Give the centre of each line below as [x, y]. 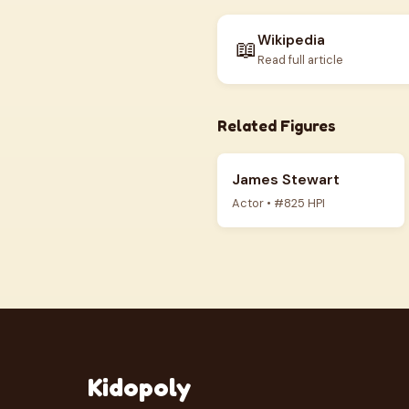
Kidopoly [139, 387]
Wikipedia [291, 40]
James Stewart [286, 179]
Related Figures [277, 126]
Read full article [300, 60]
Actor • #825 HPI [278, 203]
